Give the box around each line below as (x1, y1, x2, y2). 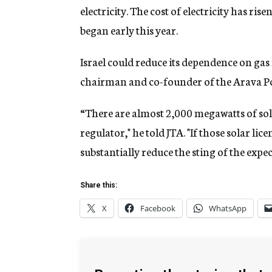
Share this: (80, 181, 117, 190)
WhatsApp (209, 203, 246, 214)
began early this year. (80, 22, 178, 38)
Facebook (140, 203, 175, 214)
